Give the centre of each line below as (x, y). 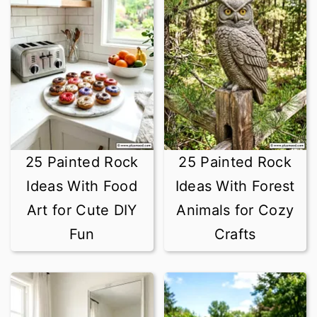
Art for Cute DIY (82, 210)
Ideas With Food (82, 186)
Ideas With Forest (235, 186)
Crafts (235, 234)
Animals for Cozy (235, 210)
